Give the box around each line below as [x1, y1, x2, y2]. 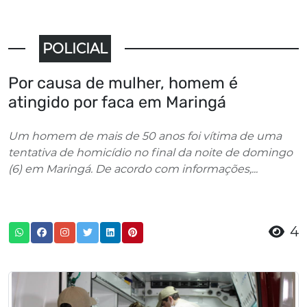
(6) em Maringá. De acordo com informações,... [8, 162, 258, 176]
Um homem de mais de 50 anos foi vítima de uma [8, 130, 282, 143]
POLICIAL [42, 40, 108, 58]
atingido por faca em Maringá [8, 93, 226, 112]
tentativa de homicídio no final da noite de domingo [8, 146, 293, 160]
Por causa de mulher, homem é [8, 73, 238, 93]
